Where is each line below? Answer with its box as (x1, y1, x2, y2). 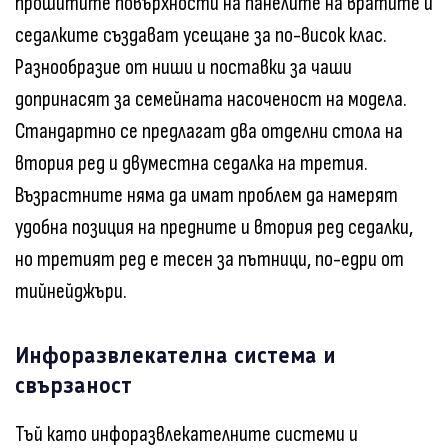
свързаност (15, 371, 132, 399)
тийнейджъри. (15, 277, 127, 305)
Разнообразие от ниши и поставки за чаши (15, 53, 352, 81)
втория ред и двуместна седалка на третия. (15, 149, 368, 177)
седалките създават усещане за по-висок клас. (15, 21, 387, 49)
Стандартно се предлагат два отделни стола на (15, 117, 403, 145)
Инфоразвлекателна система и (15, 341, 336, 369)
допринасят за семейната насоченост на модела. (15, 85, 407, 113)
